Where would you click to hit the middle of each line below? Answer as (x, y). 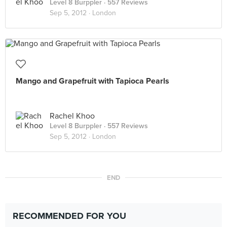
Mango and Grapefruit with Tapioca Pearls (92, 81)
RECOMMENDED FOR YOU (69, 216)
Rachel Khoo (72, 116)
